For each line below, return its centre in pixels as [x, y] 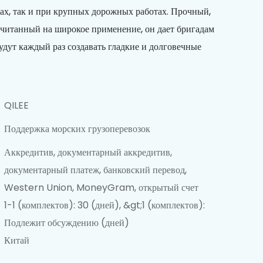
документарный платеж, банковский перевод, [95, 170]
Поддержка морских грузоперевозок [77, 129]
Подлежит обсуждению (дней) [67, 222]
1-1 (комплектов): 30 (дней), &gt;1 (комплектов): [104, 205]
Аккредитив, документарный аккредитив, [88, 152]
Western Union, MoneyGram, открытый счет [101, 187]
